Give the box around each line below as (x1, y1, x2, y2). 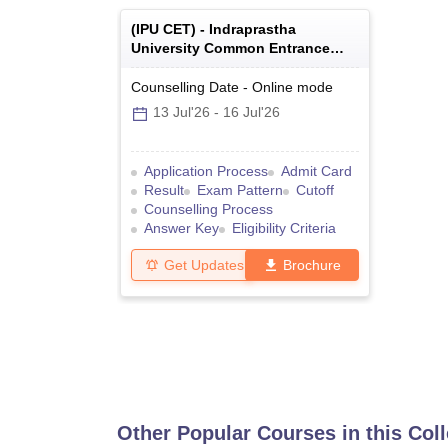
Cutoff (296, 182, 334, 199)
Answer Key (144, 220, 219, 237)
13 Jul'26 (153, 104, 210, 121)
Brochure (283, 256, 342, 273)
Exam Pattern (197, 182, 283, 199)
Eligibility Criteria (232, 220, 336, 237)
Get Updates (164, 256, 244, 273)
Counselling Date (131, 79, 239, 96)
